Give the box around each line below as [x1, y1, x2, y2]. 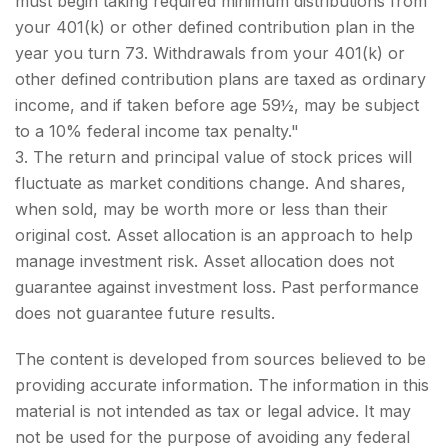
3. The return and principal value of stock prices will [15, 147, 412, 167]
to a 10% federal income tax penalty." [15, 121, 299, 141]
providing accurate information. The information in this [15, 375, 429, 395]
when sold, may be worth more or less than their [15, 199, 388, 219]
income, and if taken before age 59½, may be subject [15, 95, 419, 115]
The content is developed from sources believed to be [15, 349, 426, 369]
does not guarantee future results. [15, 303, 275, 323]
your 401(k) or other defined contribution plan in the [15, 17, 415, 37]
